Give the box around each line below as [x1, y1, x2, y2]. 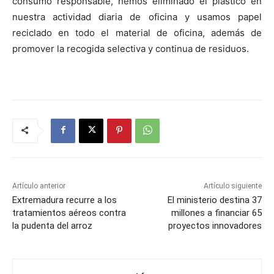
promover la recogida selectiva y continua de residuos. [12, 42, 249, 54]
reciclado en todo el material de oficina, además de [12, 26, 262, 39]
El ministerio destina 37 [167, 194, 262, 206]
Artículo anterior [12, 181, 65, 190]
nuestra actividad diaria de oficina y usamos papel [12, 10, 262, 23]
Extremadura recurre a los [12, 194, 117, 206]
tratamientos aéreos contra [12, 207, 126, 218]
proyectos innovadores [168, 220, 262, 231]
